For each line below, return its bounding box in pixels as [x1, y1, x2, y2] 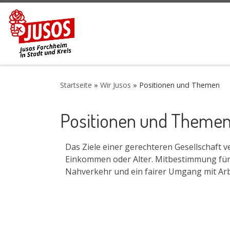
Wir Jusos [100, 80, 131, 90]
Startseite [60, 80, 92, 90]
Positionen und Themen [139, 80, 220, 90]
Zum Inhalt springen [14, 10, 93, 20]
